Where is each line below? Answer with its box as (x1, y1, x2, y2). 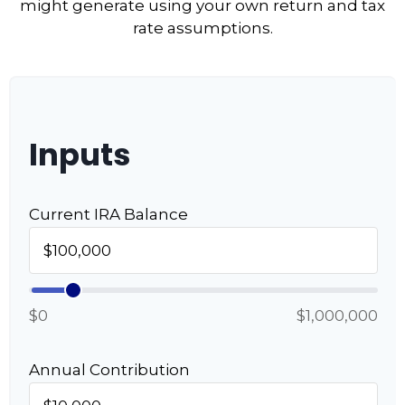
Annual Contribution (29, 361, 190, 379)
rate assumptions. (132, 19, 273, 37)
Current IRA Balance (29, 205, 188, 223)
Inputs (29, 133, 131, 176)
